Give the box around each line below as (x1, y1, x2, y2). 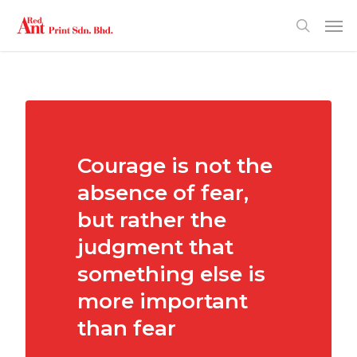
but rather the (77, 206, 227, 233)
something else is (77, 261, 266, 287)
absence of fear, (77, 179, 249, 206)
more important (77, 288, 249, 314)
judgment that (77, 233, 234, 260)
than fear (77, 315, 177, 341)
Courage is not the (77, 152, 273, 178)
